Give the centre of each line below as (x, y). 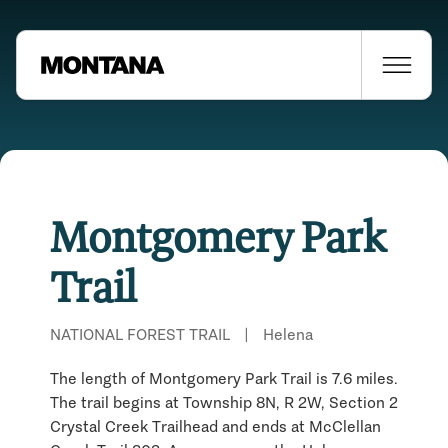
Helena (288, 334)
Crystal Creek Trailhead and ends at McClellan (215, 426)
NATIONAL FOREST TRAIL (140, 334)
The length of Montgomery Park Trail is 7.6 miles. (224, 378)
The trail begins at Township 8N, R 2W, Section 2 (224, 402)
